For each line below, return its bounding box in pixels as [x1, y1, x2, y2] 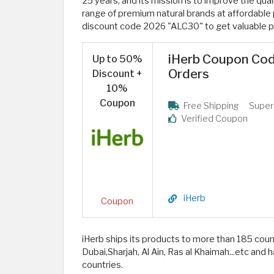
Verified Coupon [179, 113, 248, 124]
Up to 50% [92, 53, 143, 65]
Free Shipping [181, 100, 239, 111]
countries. [82, 259, 123, 270]
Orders [168, 66, 209, 81]
